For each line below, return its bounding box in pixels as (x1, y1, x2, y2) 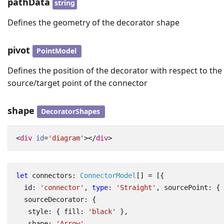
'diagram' (47, 133, 84, 142)
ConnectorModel (79, 171, 136, 180)
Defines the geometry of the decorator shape (7, 17, 179, 28)
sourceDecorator (23, 195, 84, 204)
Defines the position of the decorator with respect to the (7, 65, 222, 76)
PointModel (36, 45, 76, 55)
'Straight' (115, 183, 156, 192)
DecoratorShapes (41, 106, 100, 116)
